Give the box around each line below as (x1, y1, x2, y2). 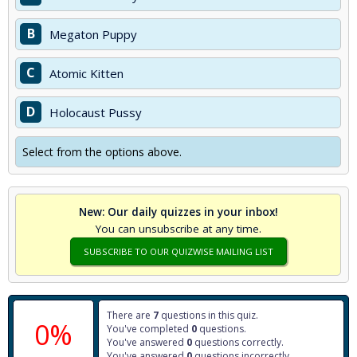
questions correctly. (192, 335, 284, 349)
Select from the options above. (22, 144, 182, 159)
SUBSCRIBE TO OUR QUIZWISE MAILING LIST (83, 245, 273, 257)
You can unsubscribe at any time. (95, 222, 261, 236)
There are (107, 308, 153, 322)
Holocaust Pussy (49, 104, 142, 120)
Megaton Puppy (49, 26, 137, 42)
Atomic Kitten (49, 65, 124, 81)
